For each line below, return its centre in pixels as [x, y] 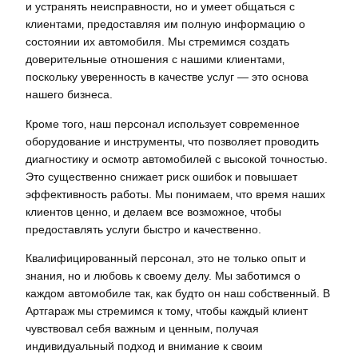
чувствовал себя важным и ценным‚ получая [142, 328]
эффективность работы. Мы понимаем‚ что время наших [175, 194]
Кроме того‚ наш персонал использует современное [163, 123]
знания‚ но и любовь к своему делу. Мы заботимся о [163, 275]
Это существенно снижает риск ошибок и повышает [161, 176]
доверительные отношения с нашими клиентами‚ [155, 60]
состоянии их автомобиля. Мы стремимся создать [157, 42]
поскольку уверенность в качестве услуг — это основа [167, 77]
